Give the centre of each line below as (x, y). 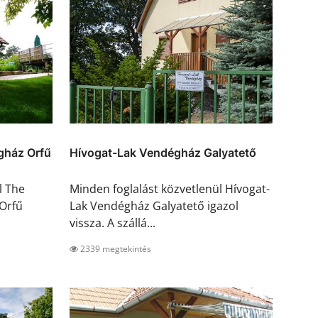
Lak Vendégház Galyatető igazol (154, 206)
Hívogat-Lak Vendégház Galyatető (163, 153)
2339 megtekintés (115, 249)
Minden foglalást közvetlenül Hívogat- (170, 189)
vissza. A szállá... (113, 223)
